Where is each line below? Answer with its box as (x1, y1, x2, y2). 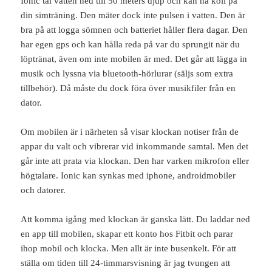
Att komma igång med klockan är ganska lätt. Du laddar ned (21, 214, 251, 224)
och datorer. (21, 185, 66, 195)
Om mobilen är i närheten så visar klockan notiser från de (21, 126, 239, 137)
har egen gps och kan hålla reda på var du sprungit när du (21, 39, 240, 49)
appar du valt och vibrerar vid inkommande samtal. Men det (21, 141, 249, 151)
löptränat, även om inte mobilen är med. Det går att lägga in (21, 53, 248, 64)
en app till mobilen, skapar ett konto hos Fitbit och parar (21, 228, 234, 239)
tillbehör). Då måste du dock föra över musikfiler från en (21, 83, 236, 93)
